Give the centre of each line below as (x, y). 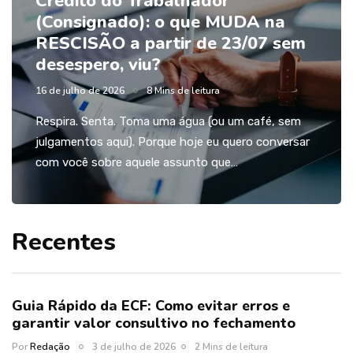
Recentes (64, 243)
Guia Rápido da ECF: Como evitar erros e (151, 306)
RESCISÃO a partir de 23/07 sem (171, 44)
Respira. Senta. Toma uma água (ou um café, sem (168, 122)
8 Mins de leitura (183, 91)
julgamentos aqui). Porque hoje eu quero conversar (173, 142)
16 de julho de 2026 (80, 91)
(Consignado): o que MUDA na (160, 22)
